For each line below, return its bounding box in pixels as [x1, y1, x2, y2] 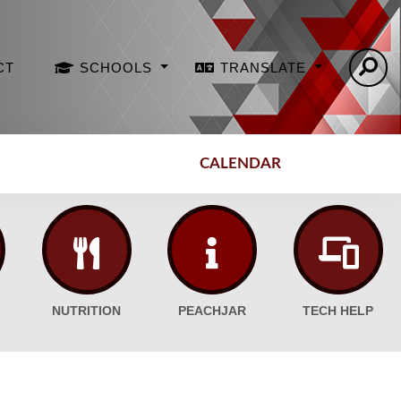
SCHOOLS [80, 59, 158, 75]
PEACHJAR [178, 304, 247, 319]
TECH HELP [303, 304, 374, 319]
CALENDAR [200, 156, 282, 171]
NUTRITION [52, 304, 122, 319]
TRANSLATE [220, 59, 311, 75]
